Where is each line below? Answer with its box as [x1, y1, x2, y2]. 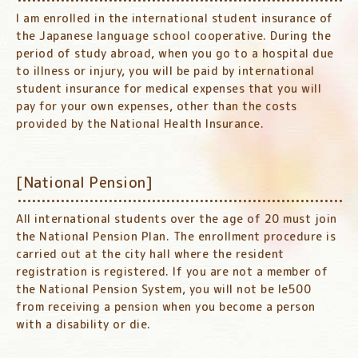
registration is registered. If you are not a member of [16, 264, 328, 280]
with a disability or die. [16, 316, 151, 332]
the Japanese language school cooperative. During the [16, 28, 331, 44]
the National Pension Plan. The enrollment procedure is [16, 229, 336, 245]
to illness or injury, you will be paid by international [16, 63, 315, 79]
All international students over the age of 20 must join [16, 211, 337, 227]
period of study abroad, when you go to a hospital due [16, 46, 334, 62]
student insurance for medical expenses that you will [16, 81, 321, 97]
